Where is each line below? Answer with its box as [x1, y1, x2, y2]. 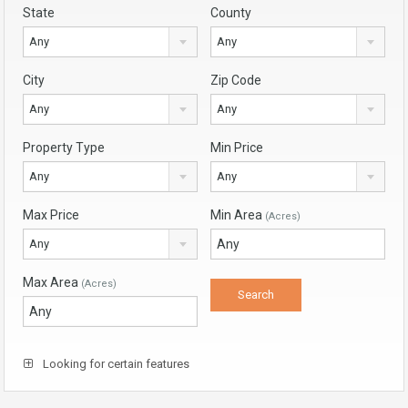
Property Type [23, 139, 105, 155]
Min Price [210, 139, 263, 155]
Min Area [210, 207, 265, 222]
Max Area [23, 274, 81, 290]
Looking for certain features [40, 356, 189, 371]
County [210, 5, 251, 20]
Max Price [23, 207, 79, 222]
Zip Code [210, 72, 261, 87]
